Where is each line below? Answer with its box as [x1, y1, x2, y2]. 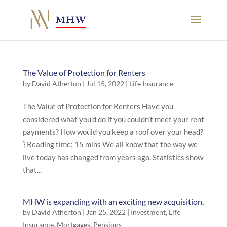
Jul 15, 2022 [86, 79, 124, 88]
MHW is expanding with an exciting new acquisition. [22, 197, 204, 206]
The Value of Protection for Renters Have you [22, 102, 173, 111]
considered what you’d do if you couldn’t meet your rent [22, 115, 204, 124]
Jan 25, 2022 [86, 208, 126, 216]
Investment [130, 208, 166, 216]
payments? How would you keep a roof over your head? [22, 127, 203, 136]
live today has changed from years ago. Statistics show [22, 153, 203, 162]
